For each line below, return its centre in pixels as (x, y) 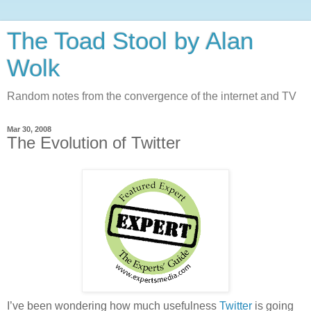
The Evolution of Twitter (94, 143)
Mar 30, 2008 (29, 129)
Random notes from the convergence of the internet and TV (152, 96)
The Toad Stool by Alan (130, 41)
